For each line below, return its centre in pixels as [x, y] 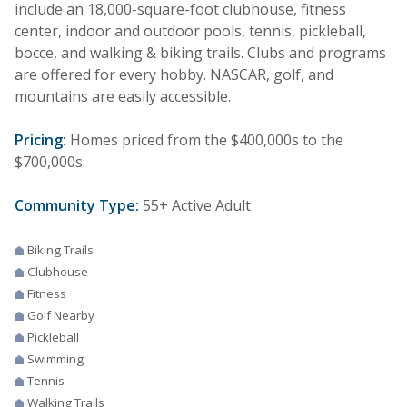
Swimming [55, 358]
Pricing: [40, 139]
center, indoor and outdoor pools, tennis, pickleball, [190, 30]
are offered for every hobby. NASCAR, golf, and [174, 74]
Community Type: [77, 205]
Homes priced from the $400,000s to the [205, 139]
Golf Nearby [61, 315]
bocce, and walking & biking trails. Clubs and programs [200, 52]
